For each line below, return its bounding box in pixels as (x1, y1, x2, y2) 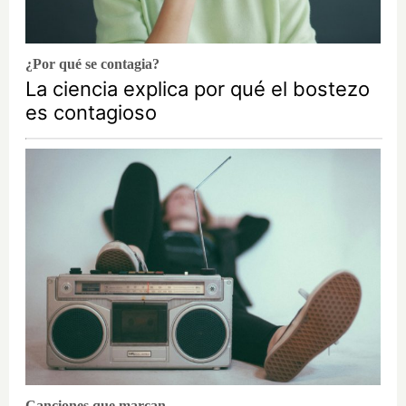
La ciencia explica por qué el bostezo (25, 76, 370, 101)
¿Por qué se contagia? (25, 55, 159, 72)
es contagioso (25, 100, 157, 124)
